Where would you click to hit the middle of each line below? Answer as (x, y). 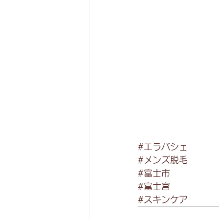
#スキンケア (163, 199)
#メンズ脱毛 (163, 160)
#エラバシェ (163, 147)
